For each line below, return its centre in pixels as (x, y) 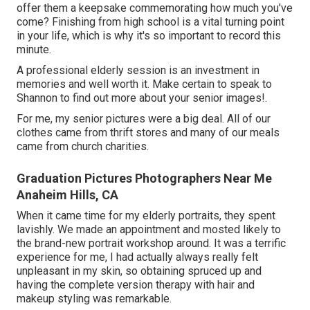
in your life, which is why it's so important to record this (149, 35)
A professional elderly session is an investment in (138, 70)
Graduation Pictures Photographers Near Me (144, 178)
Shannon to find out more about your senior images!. (142, 98)
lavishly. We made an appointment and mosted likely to (149, 229)
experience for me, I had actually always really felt (137, 257)
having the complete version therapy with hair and (136, 284)
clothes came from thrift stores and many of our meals (148, 132)
